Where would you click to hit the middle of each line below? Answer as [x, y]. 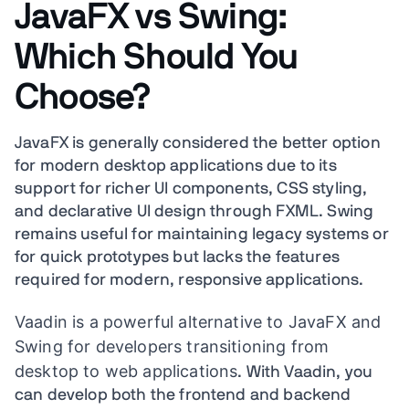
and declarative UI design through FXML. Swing [194, 212]
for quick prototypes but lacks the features [177, 258]
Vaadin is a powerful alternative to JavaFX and [198, 322]
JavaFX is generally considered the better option [198, 144]
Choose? [83, 98]
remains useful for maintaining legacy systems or [202, 235]
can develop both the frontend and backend [183, 396]
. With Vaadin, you [305, 373]
